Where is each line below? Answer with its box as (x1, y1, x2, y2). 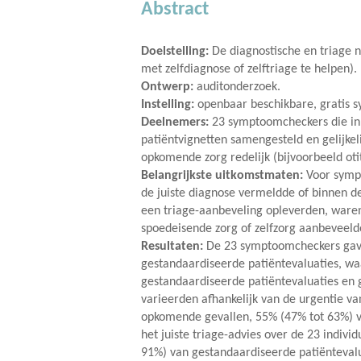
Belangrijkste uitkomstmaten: (141, 168, 303, 182)
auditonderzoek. (193, 80, 280, 93)
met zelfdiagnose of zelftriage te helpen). (141, 62, 357, 76)
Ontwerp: (141, 80, 193, 93)
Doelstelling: (141, 44, 209, 58)
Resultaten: (141, 239, 203, 253)
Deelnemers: (141, 115, 209, 129)
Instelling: (141, 98, 194, 111)
